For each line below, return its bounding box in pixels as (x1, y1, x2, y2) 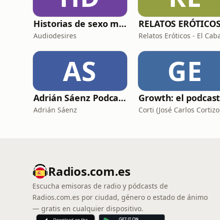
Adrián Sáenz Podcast (118, 92, 126, 104)
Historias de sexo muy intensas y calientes (119, 18, 127, 29)
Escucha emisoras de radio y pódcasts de (32, 181, 168, 191)
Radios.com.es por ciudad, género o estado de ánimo (32, 192, 208, 202)
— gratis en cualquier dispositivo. (32, 204, 143, 213)
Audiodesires (33, 31, 77, 40)
